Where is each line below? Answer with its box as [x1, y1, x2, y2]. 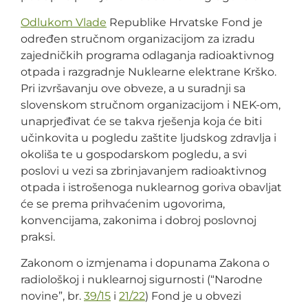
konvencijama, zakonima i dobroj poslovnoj [21, 213, 256, 227]
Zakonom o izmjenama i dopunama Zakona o [21, 256, 269, 270]
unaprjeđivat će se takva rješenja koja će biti [21, 114, 262, 128]
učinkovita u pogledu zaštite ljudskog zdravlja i [21, 131, 276, 144]
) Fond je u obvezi [145, 289, 241, 303]
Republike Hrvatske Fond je [107, 15, 263, 29]
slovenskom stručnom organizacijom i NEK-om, [21, 98, 280, 111]
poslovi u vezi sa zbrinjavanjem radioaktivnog [21, 164, 267, 177]
